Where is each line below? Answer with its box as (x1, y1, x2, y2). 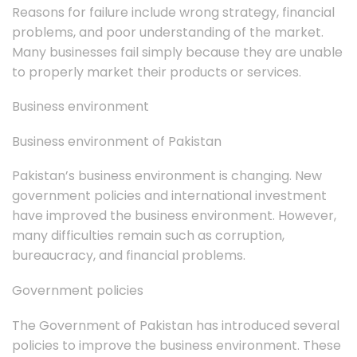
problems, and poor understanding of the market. (12, 22, 324, 41)
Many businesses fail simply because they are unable (12, 42, 343, 61)
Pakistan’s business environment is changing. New (12, 167, 322, 186)
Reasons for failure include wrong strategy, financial (12, 2, 335, 22)
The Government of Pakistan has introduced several (12, 316, 339, 335)
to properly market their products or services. (12, 62, 301, 81)
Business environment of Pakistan (12, 131, 222, 151)
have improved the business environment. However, (12, 206, 336, 226)
